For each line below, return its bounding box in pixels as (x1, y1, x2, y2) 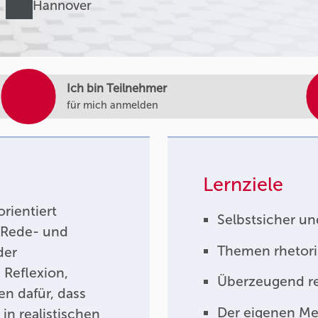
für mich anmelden (67, 99, 159, 112)
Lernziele (203, 172, 284, 196)
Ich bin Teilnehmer (67, 82, 168, 96)
